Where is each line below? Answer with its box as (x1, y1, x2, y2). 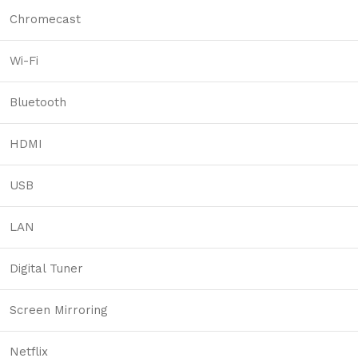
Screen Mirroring (10, 303, 108, 318)
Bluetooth (10, 95, 66, 110)
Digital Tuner (10, 261, 83, 276)
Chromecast (10, 12, 81, 27)
